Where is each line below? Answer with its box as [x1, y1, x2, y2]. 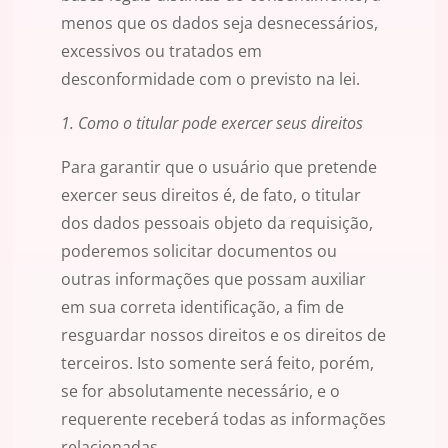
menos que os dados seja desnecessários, [61, 12, 378, 35]
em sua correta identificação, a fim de [61, 296, 344, 319]
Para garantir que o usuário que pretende [61, 156, 377, 179]
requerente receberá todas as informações [61, 408, 386, 431]
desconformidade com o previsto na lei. [61, 68, 360, 91]
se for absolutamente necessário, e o [61, 380, 340, 403]
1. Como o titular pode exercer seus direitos [61, 112, 363, 135]
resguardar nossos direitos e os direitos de [61, 324, 386, 347]
